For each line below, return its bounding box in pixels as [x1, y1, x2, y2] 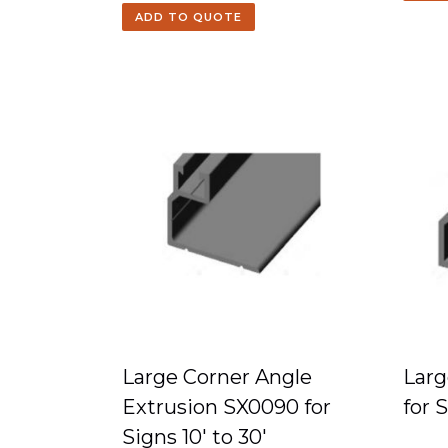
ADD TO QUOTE [135, 10, 242, 24]
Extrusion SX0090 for [122, 395, 331, 419]
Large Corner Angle [122, 365, 312, 389]
